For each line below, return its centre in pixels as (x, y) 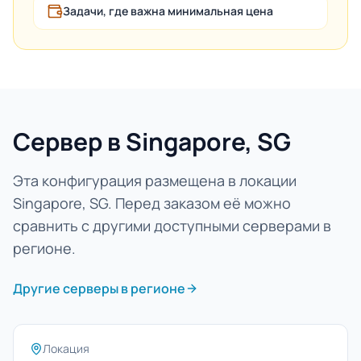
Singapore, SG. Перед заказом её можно (152, 203)
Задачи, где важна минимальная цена (168, 11)
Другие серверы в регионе (99, 288)
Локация (66, 349)
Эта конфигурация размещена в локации (155, 180)
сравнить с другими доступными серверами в (172, 226)
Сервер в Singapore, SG (152, 141)
